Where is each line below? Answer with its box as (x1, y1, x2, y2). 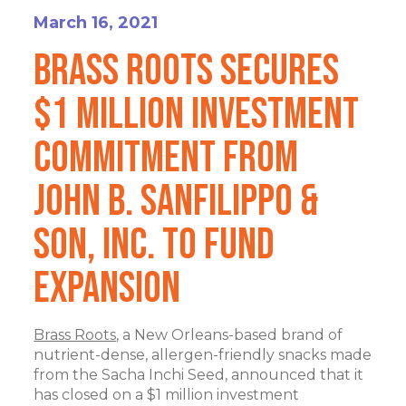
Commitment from (34, 132, 299, 184)
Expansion (34, 263, 181, 314)
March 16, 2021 (34, 13, 159, 33)
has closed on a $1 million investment (34, 386, 300, 403)
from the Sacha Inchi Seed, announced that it (34, 366, 364, 383)
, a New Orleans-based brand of (116, 326, 343, 343)
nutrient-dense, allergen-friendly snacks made (34, 346, 372, 363)
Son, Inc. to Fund (34, 219, 275, 271)
